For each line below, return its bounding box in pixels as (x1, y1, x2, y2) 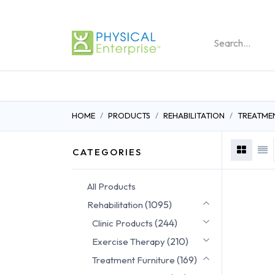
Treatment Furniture (92, 254, 175, 266)
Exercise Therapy (92, 235, 165, 247)
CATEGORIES (72, 145, 142, 158)
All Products (87, 180, 136, 192)
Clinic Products (92, 217, 153, 229)
